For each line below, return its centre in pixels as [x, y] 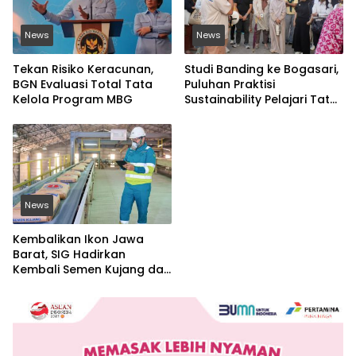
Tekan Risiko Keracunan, [83, 70]
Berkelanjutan [224, 130]
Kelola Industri [226, 115]
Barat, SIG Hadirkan [69, 255]
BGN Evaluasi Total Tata [83, 85]
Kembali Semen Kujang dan [92, 270]
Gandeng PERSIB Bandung [87, 285]
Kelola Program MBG [73, 100]
